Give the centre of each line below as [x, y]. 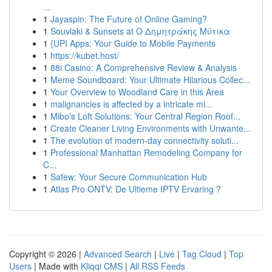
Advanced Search [118, 254]
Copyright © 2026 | [46, 254]
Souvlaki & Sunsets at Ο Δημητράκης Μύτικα [140, 31]
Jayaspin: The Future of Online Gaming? [129, 19]
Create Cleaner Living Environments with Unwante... [151, 128]
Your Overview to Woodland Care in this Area [137, 92]
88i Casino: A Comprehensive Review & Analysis [144, 67]
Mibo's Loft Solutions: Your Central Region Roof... [145, 116]
